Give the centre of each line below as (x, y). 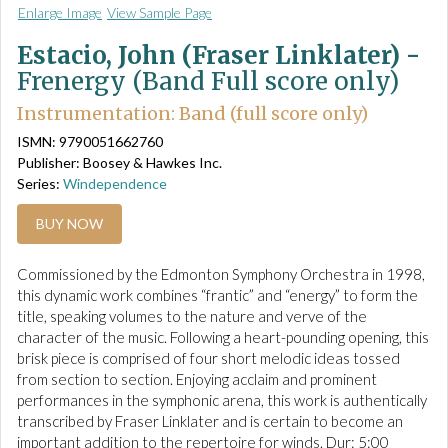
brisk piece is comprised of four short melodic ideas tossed (208, 358)
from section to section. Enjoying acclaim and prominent (197, 379)
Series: (40, 184)
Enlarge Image (60, 12)
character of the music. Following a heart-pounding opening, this (223, 337)
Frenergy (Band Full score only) (208, 81)
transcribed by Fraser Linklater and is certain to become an (210, 421)
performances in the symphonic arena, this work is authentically (222, 400)
